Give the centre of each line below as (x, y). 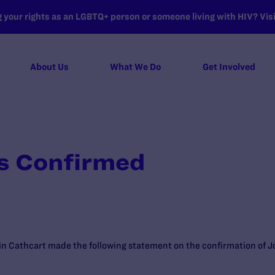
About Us (49, 67)
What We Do (136, 67)
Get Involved (229, 67)
